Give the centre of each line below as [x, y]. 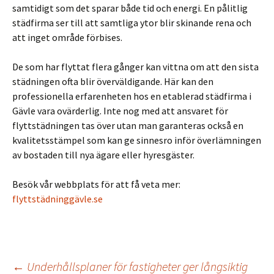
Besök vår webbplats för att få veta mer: [96, 184]
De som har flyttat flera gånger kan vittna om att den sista [135, 67]
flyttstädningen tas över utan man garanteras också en [128, 125]
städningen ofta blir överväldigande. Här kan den [113, 81]
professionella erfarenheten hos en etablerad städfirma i [132, 96]
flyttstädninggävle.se [57, 199]
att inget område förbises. [67, 37]
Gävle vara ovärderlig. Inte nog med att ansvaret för [120, 111]
